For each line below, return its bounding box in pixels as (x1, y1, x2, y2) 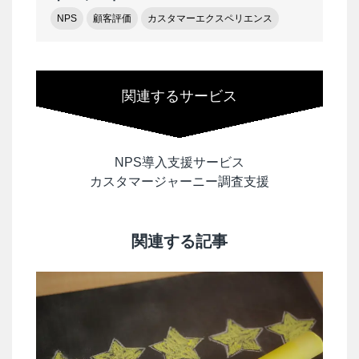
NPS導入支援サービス (115, 155, 244, 170)
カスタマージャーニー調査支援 (90, 175, 269, 189)
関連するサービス (122, 88, 237, 105)
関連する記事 (131, 232, 228, 251)
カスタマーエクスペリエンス (147, 13, 272, 25)
